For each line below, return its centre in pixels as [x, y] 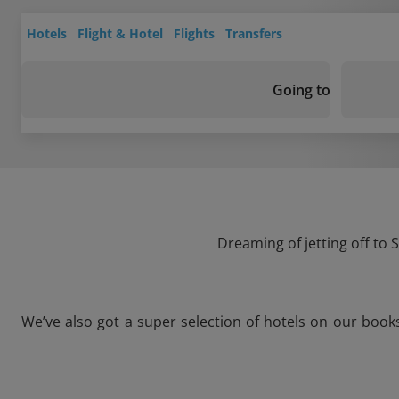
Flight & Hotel [120, 33]
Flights [194, 33]
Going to [301, 90]
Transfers [254, 33]
